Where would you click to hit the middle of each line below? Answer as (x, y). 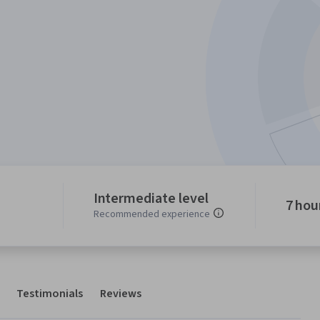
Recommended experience (151, 215)
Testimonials (50, 294)
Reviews (121, 294)
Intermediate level (151, 199)
